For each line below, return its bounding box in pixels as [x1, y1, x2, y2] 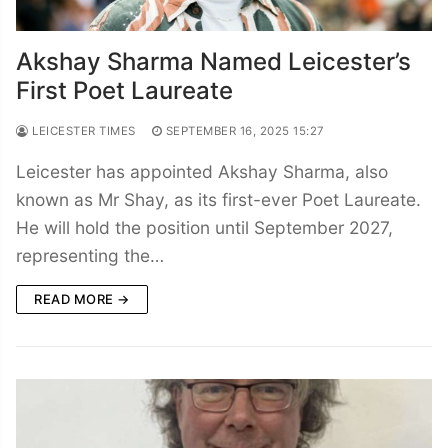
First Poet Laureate [16, 75, 233, 105]
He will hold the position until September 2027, [16, 216, 393, 238]
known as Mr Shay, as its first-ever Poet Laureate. [16, 188, 421, 210]
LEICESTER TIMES [28, 123, 136, 138]
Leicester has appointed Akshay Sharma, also [16, 160, 388, 182]
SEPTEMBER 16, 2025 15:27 [165, 123, 325, 138]
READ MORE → [34, 290, 130, 307]
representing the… [16, 244, 164, 266]
